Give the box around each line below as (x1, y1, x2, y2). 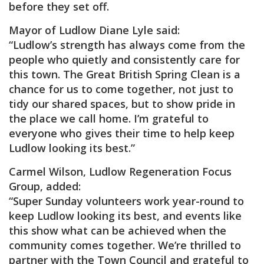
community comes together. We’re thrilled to (9, 238, 241, 252)
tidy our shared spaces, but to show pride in (9, 97, 235, 111)
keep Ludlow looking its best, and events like (9, 209, 242, 223)
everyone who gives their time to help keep (9, 126, 235, 140)
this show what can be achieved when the (9, 223, 226, 237)
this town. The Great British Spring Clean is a (9, 67, 240, 81)
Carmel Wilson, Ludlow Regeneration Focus (9, 164, 232, 179)
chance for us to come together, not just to (9, 82, 233, 96)
